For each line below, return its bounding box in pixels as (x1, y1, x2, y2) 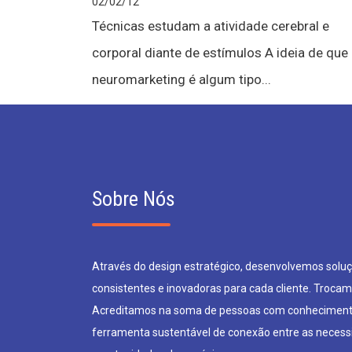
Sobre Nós (92, 187, 175, 211)
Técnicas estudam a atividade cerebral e (92, 18, 329, 34)
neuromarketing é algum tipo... (92, 71, 271, 87)
